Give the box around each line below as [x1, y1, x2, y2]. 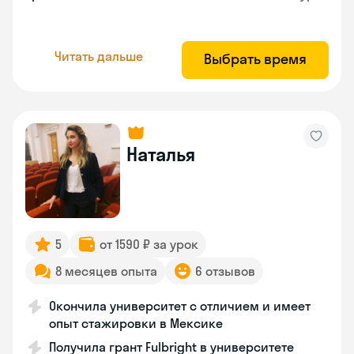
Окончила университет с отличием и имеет [49, 298, 311, 314]
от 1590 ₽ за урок [100, 236, 198, 252]
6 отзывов [195, 263, 255, 279]
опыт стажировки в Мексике [49, 315, 223, 331]
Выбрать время [204, 50, 307, 68]
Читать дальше [55, 47, 143, 64]
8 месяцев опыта [55, 263, 157, 279]
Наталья [126, 142, 195, 166]
